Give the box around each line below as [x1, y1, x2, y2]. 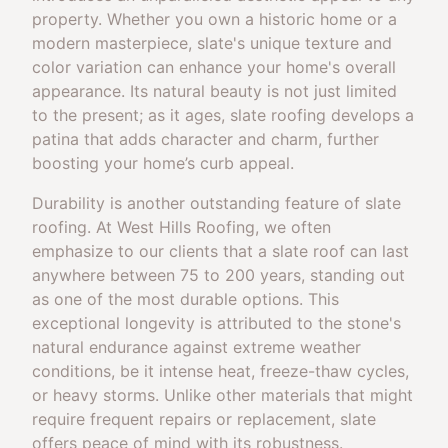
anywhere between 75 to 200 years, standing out [32, 265, 405, 285]
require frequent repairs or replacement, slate [32, 409, 376, 429]
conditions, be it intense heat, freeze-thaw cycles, [32, 361, 409, 381]
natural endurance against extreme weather [32, 337, 361, 357]
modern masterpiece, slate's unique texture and [32, 33, 392, 53]
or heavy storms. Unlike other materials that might [32, 385, 413, 405]
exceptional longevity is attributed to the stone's [32, 313, 401, 333]
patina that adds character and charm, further [32, 129, 379, 149]
